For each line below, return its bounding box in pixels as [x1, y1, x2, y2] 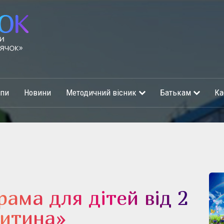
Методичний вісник [65, 87, 136, 97]
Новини [23, 87, 51, 97]
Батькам [159, 87, 191, 97]
